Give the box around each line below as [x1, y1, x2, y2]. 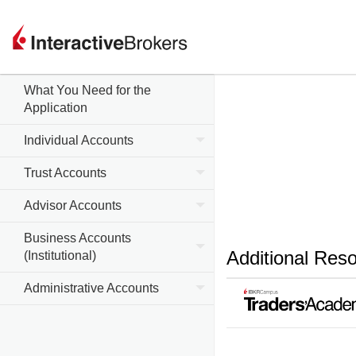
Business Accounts [24, 231, 131, 245]
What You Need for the [24, 83, 151, 97]
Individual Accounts [24, 133, 133, 147]
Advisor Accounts [24, 199, 122, 212]
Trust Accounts [24, 166, 106, 180]
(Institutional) [24, 249, 96, 262]
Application [24, 101, 87, 114]
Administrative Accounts [24, 281, 159, 295]
